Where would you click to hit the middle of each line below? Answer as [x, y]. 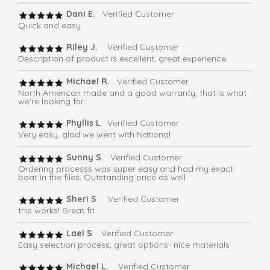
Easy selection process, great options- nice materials [124, 245]
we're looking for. [52, 102]
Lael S [78, 234]
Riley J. [83, 47]
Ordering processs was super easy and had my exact [126, 169]
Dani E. [80, 14]
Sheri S [80, 199]
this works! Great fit [56, 211]
